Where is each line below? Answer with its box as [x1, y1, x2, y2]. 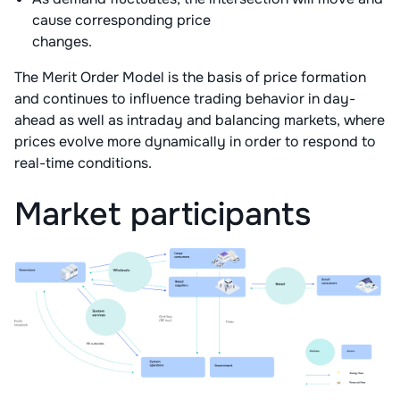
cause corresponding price [32, 11, 211, 30]
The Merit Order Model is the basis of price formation [14, 68, 366, 87]
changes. [32, 32, 96, 52]
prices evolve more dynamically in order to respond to [14, 132, 376, 152]
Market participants [14, 194, 311, 236]
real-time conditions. [14, 154, 152, 173]
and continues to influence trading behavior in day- [14, 89, 355, 109]
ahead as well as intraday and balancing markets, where [14, 111, 385, 130]
